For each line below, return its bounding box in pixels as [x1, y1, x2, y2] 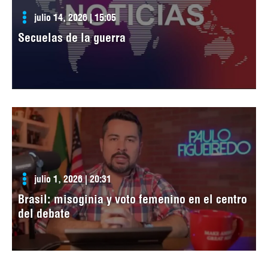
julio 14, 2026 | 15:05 [34, 11, 116, 24]
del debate [18, 206, 70, 221]
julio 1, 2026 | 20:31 [34, 173, 111, 185]
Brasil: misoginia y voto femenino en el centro [18, 191, 247, 207]
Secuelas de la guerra [18, 30, 126, 45]
